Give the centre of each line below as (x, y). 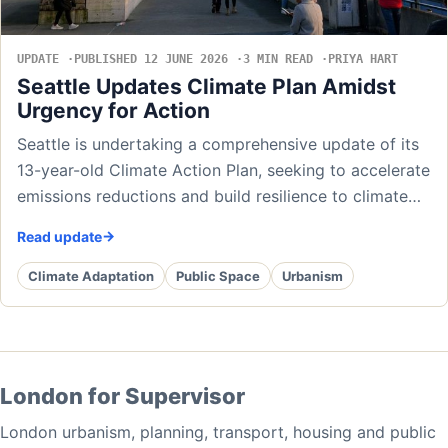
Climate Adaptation (91, 275)
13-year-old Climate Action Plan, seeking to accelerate (223, 170)
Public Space (218, 275)
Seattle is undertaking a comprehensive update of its (218, 144)
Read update (59, 237)
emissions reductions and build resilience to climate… (219, 196)
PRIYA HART (363, 59)
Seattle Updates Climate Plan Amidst (206, 87)
